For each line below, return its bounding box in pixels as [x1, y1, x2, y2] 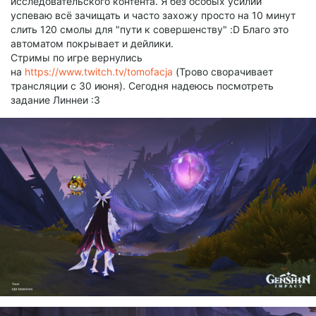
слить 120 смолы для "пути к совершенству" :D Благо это [11, 23, 288, 36]
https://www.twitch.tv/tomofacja [25, 66, 173, 78]
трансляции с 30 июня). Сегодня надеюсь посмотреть [11, 80, 274, 92]
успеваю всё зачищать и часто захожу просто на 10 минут [11, 9, 296, 22]
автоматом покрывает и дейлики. [11, 37, 174, 50]
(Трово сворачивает [173, 66, 273, 78]
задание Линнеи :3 [11, 94, 100, 107]
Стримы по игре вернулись [11, 51, 142, 64]
